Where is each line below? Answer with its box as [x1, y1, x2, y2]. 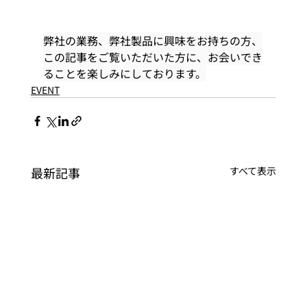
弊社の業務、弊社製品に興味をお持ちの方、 [42, 32, 262, 49]
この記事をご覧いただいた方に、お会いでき [42, 49, 262, 66]
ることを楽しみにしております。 [42, 65, 206, 82]
